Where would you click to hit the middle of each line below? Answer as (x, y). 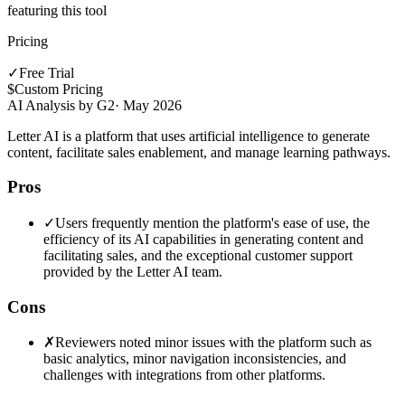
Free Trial (47, 72)
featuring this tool (57, 10)
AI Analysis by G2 (61, 105)
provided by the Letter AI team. (133, 271)
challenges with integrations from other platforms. (184, 375)
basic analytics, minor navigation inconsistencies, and (195, 359)
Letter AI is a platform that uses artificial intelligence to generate (188, 136)
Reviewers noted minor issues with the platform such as (213, 343)
